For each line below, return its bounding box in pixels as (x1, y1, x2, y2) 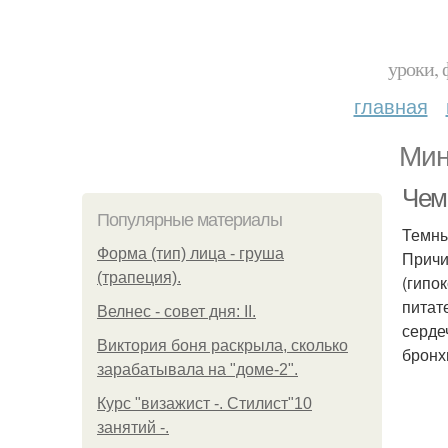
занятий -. (97, 419, 169, 436)
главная (353, 91, 428, 120)
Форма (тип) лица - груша (97, 245, 284, 262)
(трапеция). (97, 269, 181, 286)
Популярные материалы (97, 210, 282, 230)
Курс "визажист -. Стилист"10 (97, 395, 312, 412)
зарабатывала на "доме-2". (97, 361, 298, 378)
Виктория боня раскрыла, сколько (97, 337, 348, 354)
